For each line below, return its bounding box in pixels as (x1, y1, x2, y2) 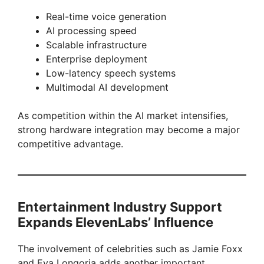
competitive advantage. (18, 137, 123, 150)
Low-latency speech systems (46, 67, 176, 79)
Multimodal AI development (46, 81, 169, 93)
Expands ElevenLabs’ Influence (18, 214, 213, 230)
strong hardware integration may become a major (18, 123, 240, 136)
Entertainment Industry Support (18, 199, 222, 214)
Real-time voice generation (46, 10, 166, 22)
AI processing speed (46, 24, 137, 37)
